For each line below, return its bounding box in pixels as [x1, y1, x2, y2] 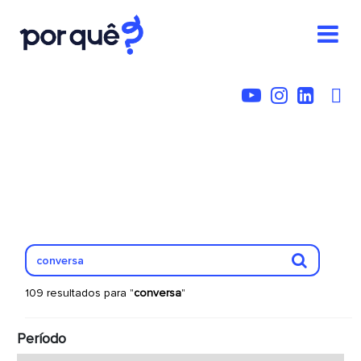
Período [16, 330, 66, 347]
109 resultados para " [24, 286, 134, 300]
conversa [133, 286, 181, 300]
